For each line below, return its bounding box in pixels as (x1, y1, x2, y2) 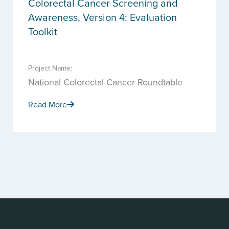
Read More (28, 99, 67, 110)
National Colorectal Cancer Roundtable (28, 76, 182, 88)
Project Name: (28, 63, 72, 73)
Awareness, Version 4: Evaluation (28, 10, 177, 25)
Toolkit (28, 24, 57, 39)
